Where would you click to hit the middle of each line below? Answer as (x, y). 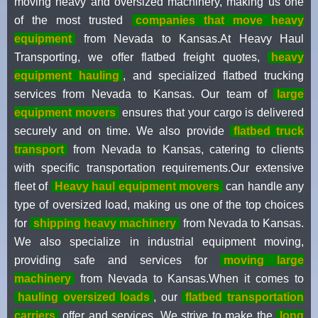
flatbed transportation (245, 297)
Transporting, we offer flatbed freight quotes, (141, 57)
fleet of (33, 186)
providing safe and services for (117, 260)
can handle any (263, 186)
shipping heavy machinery (105, 223)
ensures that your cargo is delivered (212, 112)
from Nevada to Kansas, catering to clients (186, 149)
